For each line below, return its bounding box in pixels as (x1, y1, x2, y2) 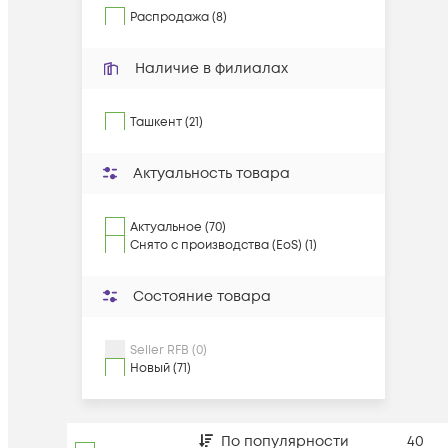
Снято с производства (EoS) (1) (130, 237, 317, 254)
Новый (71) (130, 360, 191, 377)
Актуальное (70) (130, 219, 226, 236)
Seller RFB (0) (130, 342, 207, 359)
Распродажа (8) (130, 9, 227, 26)
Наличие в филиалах (135, 59, 288, 78)
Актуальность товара (133, 164, 290, 183)
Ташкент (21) (130, 114, 203, 131)
